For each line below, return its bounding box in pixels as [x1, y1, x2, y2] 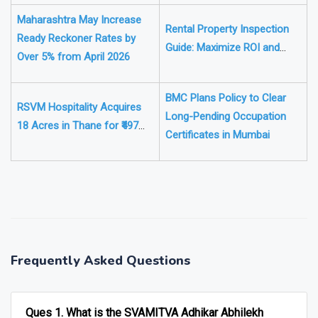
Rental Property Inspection [165, 41, 289, 55]
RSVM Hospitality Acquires [17, 119, 141, 133]
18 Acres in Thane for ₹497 [17, 138, 138, 151]
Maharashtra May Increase [17, 32, 141, 45]
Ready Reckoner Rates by [17, 50, 136, 64]
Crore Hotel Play [17, 156, 93, 170]
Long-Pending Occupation [165, 128, 286, 142]
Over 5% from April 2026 [17, 69, 130, 82]
